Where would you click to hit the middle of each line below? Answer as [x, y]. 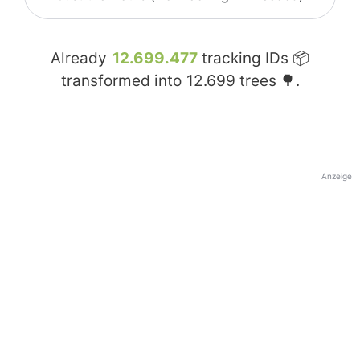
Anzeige [337, 176]
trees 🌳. [267, 81]
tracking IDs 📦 [254, 59]
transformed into [123, 81]
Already [81, 59]
